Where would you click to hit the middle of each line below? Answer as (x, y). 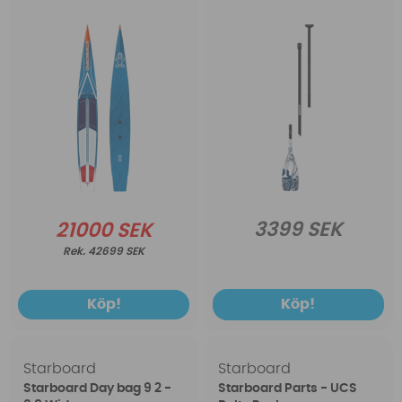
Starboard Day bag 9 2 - (98, 388)
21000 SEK (104, 231)
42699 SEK (117, 252)
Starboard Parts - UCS (287, 388)
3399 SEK (298, 229)
